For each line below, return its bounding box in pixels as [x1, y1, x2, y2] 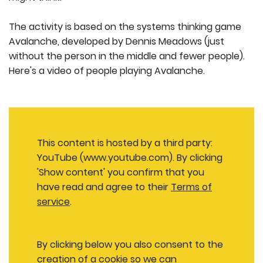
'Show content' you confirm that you [37, 165, 204, 179]
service [37, 194, 70, 208]
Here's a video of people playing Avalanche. [9, 63, 205, 77]
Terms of [171, 180, 212, 194]
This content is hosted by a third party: [37, 136, 213, 150]
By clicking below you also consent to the [37, 237, 223, 251]
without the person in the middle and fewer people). [9, 49, 245, 63]
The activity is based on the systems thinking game [9, 19, 241, 33]
